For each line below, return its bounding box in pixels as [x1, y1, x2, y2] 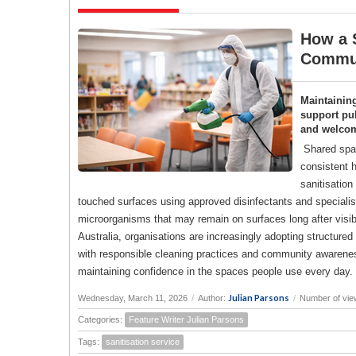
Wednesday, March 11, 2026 [78, 292, 188, 303]
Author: [198, 292, 228, 303]
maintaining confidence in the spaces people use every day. [78, 265, 353, 277]
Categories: [78, 314, 125, 324]
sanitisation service [106, 336, 180, 346]
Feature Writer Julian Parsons [129, 314, 244, 324]
